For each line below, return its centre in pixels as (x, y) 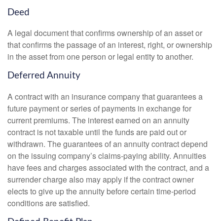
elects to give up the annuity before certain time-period (102, 191)
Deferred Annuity (44, 76)
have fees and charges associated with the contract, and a (108, 168)
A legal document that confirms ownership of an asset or (105, 33)
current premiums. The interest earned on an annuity (98, 120)
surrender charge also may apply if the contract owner (101, 180)
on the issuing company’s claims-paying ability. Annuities (107, 156)
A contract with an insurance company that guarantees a (105, 97)
